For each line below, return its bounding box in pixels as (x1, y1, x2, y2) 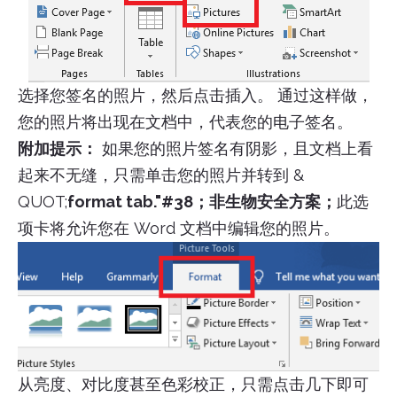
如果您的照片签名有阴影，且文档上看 (97, 139, 373, 159)
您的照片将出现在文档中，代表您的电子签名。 (18, 113, 353, 132)
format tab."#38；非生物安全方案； (67, 192, 337, 212)
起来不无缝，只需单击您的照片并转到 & (18, 166, 304, 185)
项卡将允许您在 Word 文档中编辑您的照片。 (18, 219, 339, 238)
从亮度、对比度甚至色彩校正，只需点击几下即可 (18, 374, 369, 393)
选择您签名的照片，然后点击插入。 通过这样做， (18, 86, 373, 105)
